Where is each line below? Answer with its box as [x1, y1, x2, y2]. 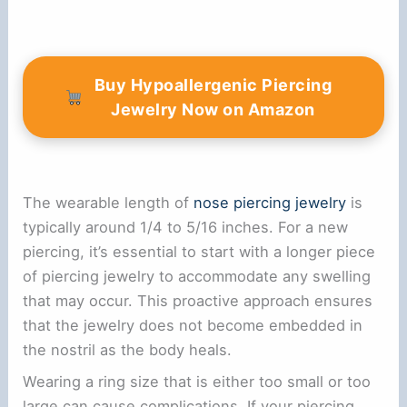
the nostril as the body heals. [23, 340, 233, 359]
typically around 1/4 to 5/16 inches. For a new [23, 217, 349, 236]
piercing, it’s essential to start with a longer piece [23, 242, 376, 261]
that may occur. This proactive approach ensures [23, 291, 373, 310]
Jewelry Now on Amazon [111, 99, 315, 119]
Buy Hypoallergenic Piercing [94, 74, 332, 94]
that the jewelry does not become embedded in [23, 315, 363, 334]
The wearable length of [23, 193, 194, 212]
